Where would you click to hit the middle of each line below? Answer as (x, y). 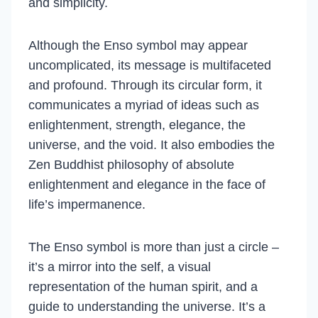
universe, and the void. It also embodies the (152, 145)
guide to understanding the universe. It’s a (147, 307)
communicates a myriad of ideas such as (144, 105)
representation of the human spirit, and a (143, 287)
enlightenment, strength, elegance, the (137, 125)
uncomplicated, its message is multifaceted (150, 65)
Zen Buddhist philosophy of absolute (131, 165)
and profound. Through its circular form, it (145, 85)
